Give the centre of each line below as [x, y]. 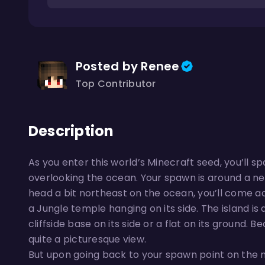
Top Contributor [116, 84]
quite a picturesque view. [88, 239]
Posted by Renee [128, 66]
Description [71, 131]
